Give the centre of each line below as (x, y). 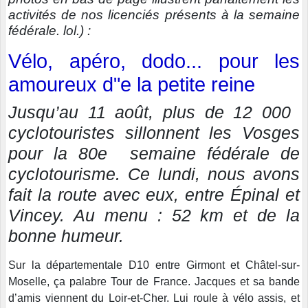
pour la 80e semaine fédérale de (154, 154)
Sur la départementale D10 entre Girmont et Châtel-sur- (154, 265)
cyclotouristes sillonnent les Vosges (154, 133)
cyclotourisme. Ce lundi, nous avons (154, 174)
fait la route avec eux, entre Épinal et (154, 195)
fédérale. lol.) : (51, 31)
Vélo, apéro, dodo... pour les (154, 62)
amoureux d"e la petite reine (132, 85)
